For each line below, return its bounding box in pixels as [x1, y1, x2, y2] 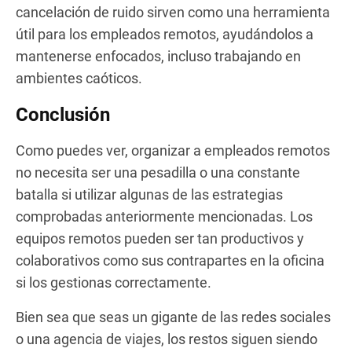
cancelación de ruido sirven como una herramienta [16, 3, 330, 20]
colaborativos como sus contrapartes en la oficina [16, 251, 324, 269]
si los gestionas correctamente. [16, 273, 211, 291]
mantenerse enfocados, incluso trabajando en [16, 47, 301, 64]
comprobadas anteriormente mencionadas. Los [16, 207, 313, 225]
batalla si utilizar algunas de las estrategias [16, 185, 283, 203]
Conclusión [16, 103, 110, 126]
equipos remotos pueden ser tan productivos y [16, 229, 304, 247]
